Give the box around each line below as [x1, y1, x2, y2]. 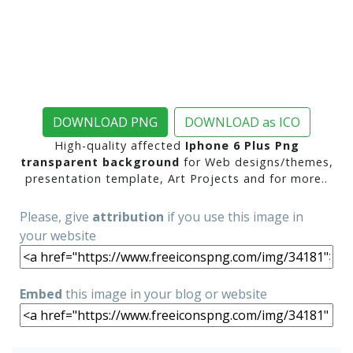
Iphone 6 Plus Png [184, 138, 299, 153]
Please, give [20, 208, 92, 225]
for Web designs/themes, [179, 154, 333, 169]
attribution [92, 208, 164, 225]
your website [20, 227, 96, 244]
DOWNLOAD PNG [53, 113, 158, 131]
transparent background [20, 154, 180, 169]
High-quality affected [54, 138, 185, 153]
